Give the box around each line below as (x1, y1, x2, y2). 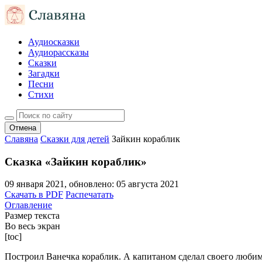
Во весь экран (5, 221, 60, 232)
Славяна (5, 134, 38, 144)
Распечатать (65, 189, 113, 200)
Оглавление (5, 200, 52, 211)
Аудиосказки (28, 37, 80, 47)
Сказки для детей (40, 134, 109, 144)
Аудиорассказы (28, 47, 89, 57)
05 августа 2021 (116, 179, 179, 189)
